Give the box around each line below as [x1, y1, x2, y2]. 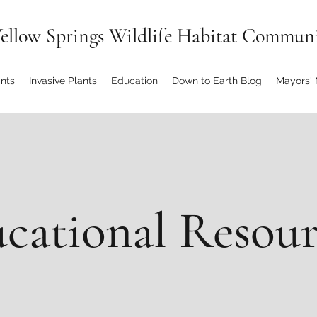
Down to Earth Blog [171, 75, 262, 86]
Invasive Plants [28, 75, 97, 86]
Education [110, 75, 158, 86]
